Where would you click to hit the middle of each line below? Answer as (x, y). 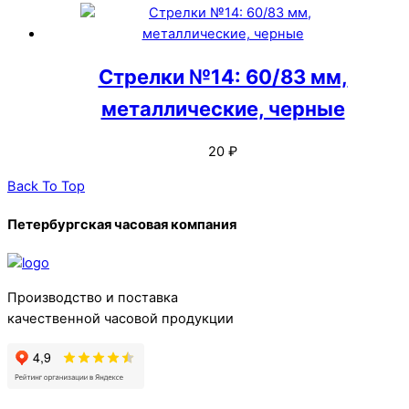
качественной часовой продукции (121, 319)
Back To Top (46, 186)
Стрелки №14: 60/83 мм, (223, 76)
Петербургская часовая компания (122, 225)
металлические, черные (223, 108)
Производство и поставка (93, 298)
